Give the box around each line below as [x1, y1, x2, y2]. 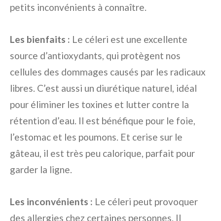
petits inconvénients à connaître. [10, 1, 147, 13]
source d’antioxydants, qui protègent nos [10, 50, 181, 62]
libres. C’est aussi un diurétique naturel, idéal [10, 82, 197, 94]
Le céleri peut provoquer [93, 196, 198, 208]
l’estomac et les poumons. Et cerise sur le [10, 131, 183, 143]
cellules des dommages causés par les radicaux [10, 66, 206, 78]
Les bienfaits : [10, 34, 70, 45]
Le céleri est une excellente [70, 34, 187, 45]
